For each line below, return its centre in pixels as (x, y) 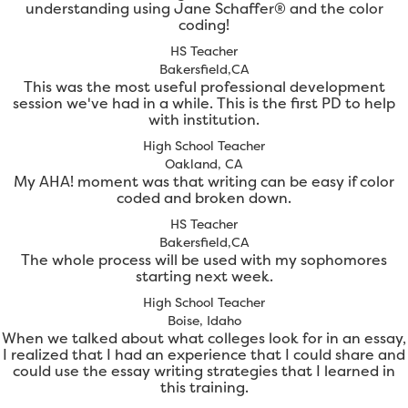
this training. (204, 388)
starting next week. (204, 276)
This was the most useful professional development (204, 87)
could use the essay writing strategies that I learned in (204, 371)
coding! (204, 25)
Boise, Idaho (204, 321)
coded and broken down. (204, 198)
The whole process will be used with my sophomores (204, 260)
